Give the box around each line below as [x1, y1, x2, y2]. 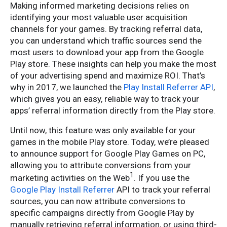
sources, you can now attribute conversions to [10, 196, 185, 207]
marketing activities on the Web [10, 173, 130, 183]
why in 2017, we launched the [10, 82, 124, 93]
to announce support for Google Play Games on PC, [10, 148, 205, 159]
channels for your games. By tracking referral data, [10, 24, 202, 34]
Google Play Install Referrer [10, 184, 115, 195]
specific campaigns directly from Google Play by [10, 208, 194, 218]
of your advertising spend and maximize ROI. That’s [10, 70, 205, 81]
